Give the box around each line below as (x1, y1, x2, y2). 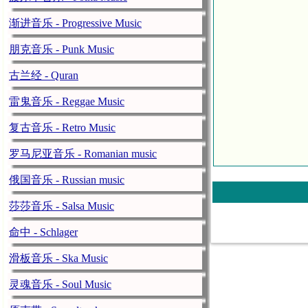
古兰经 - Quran (9, 69, 78, 81)
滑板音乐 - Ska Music (9, 252, 108, 264)
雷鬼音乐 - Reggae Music (9, 96, 124, 107)
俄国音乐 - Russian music (9, 174, 124, 186)
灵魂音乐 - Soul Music (9, 278, 111, 290)
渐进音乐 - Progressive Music (9, 17, 142, 29)
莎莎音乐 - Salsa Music (9, 200, 114, 212)
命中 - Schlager (9, 226, 78, 238)
